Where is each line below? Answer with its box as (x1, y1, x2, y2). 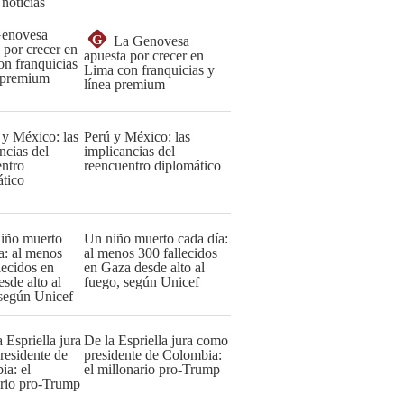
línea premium (84, 77, 165, 92)
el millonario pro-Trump (84, 362, 220, 377)
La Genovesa (114, 33, 189, 49)
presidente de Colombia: (84, 347, 222, 363)
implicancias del (84, 143, 175, 159)
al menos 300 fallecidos (84, 245, 217, 261)
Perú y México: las (84, 129, 190, 144)
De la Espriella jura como (84, 333, 228, 348)
